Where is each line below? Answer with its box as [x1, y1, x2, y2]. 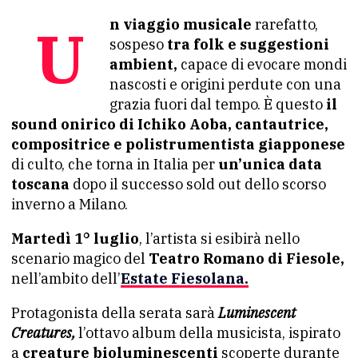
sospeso [109, 35, 164, 54]
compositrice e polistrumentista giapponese [11, 135, 345, 153]
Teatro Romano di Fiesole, [149, 249, 344, 268]
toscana [11, 175, 70, 193]
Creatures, [11, 324, 75, 342]
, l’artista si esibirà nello [139, 229, 300, 248]
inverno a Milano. [11, 195, 128, 213]
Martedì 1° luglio [11, 229, 139, 248]
